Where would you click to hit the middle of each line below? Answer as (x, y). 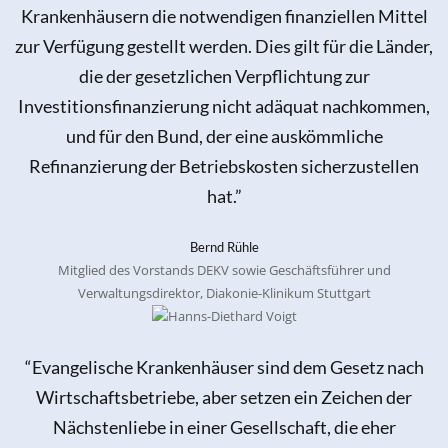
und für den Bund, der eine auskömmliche (224, 136)
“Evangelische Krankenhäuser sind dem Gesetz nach (224, 366)
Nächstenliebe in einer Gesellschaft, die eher (224, 426)
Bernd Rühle (224, 247)
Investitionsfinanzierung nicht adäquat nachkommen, (224, 106)
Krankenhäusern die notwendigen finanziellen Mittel (224, 16)
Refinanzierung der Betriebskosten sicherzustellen (224, 166)
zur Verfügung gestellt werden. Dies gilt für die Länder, (224, 46)
